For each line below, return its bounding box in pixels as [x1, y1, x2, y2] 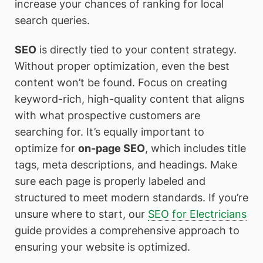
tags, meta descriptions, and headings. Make [15, 158, 237, 171]
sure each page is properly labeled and [15, 174, 205, 187]
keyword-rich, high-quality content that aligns [15, 92, 244, 105]
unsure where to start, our [15, 207, 148, 220]
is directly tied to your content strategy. [36, 43, 237, 56]
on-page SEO [78, 141, 145, 154]
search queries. [15, 14, 90, 27]
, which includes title [145, 141, 246, 154]
